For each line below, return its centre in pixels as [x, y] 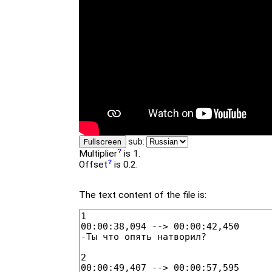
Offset [93, 165]
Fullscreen [103, 141]
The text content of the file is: [143, 195]
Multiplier [98, 153]
